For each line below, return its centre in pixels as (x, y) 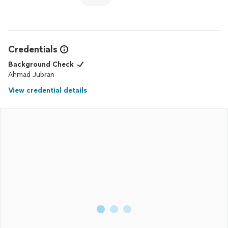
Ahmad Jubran (31, 75)
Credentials (33, 49)
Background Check (41, 64)
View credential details (48, 90)
